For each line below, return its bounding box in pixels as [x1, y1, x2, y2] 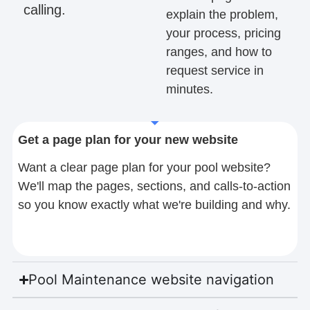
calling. [24, 2, 66, 18]
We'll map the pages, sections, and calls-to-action [18, 179, 291, 193]
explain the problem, [166, 7, 279, 21]
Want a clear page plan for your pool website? [18, 160, 271, 174]
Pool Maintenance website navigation [28, 271, 275, 289]
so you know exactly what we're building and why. [18, 197, 291, 212]
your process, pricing [166, 26, 282, 40]
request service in [166, 63, 264, 77]
